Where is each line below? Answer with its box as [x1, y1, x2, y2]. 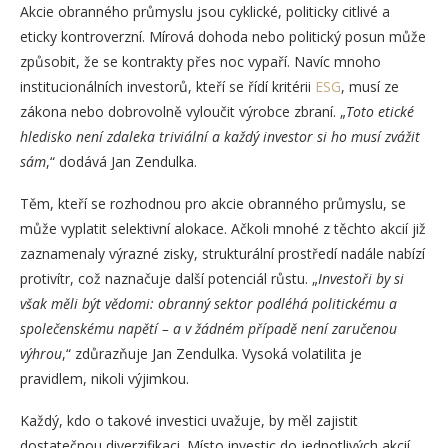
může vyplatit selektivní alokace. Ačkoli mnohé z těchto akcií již [20, 218, 426, 238]
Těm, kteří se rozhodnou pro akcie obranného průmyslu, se [20, 193, 406, 213]
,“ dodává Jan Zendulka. [46, 151, 197, 171]
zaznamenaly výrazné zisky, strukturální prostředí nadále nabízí [20, 243, 425, 263]
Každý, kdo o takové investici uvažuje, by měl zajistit [20, 410, 358, 430]
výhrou [20, 343, 62, 363]
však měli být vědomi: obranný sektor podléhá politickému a [20, 293, 397, 313]
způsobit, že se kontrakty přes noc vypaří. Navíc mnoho [20, 51, 381, 71]
